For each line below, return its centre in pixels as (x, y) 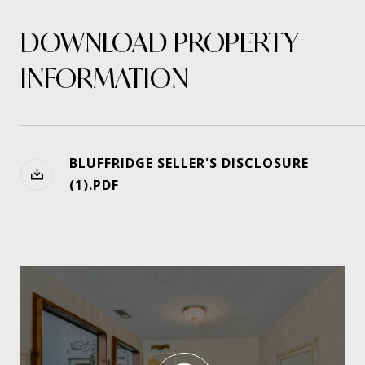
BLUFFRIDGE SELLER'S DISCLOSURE (189, 163)
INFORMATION (104, 78)
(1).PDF (94, 185)
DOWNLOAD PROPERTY (159, 42)
